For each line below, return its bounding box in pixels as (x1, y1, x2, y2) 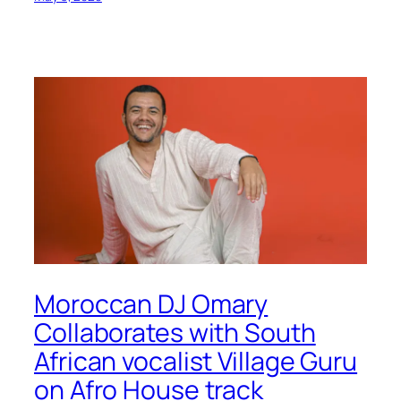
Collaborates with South (34, 315, 316, 351)
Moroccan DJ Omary (34, 286, 269, 322)
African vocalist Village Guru (34, 344, 358, 380)
